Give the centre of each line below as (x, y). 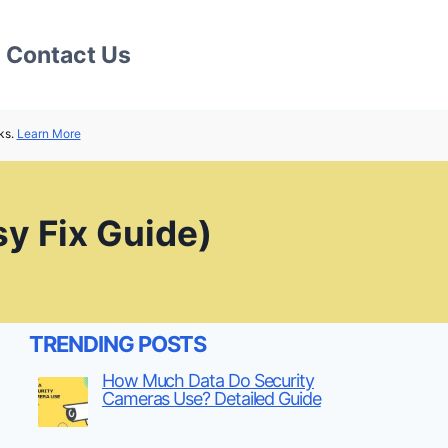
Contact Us (69, 55)
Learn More (48, 133)
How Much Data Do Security (207, 380)
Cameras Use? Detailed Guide (211, 398)
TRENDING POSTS (118, 343)
